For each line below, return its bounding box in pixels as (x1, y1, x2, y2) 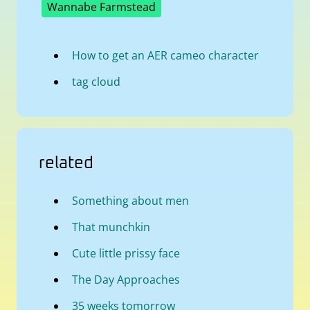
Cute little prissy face (72, 245, 180, 261)
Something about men (72, 192, 189, 208)
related (39, 154, 93, 172)
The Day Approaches (72, 271, 180, 287)
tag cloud (72, 73, 120, 89)
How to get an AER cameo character (72, 47, 259, 63)
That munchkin (72, 219, 150, 235)
